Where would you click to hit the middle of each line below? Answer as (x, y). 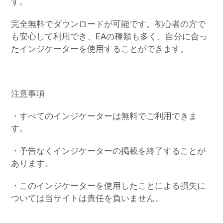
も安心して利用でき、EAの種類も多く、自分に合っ (110, 37)
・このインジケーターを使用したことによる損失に (109, 186)
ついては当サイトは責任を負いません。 (87, 198)
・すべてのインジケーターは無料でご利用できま (104, 116)
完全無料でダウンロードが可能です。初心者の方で (109, 24)
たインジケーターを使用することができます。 (100, 49)
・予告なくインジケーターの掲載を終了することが (109, 151)
